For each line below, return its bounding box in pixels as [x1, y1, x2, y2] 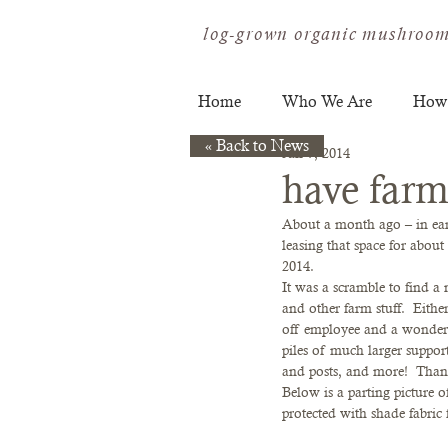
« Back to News [205, 136, 309, 155]
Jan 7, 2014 [282, 145, 350, 161]
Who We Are [282, 92, 372, 111]
